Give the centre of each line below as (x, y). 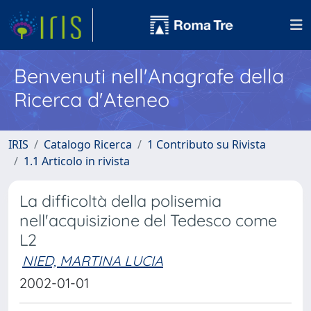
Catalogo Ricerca (88, 144)
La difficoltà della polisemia (120, 201)
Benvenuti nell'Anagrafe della (149, 76)
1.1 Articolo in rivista (77, 161)
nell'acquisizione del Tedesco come (148, 220)
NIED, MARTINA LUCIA (93, 261)
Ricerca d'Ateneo (92, 99)
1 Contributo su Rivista (207, 144)
